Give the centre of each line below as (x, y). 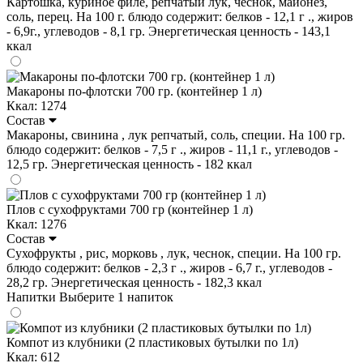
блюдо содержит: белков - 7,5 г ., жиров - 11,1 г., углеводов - (172, 149)
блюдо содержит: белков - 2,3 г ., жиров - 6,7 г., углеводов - (169, 267)
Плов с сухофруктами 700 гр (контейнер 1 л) (130, 209)
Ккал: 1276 (36, 224)
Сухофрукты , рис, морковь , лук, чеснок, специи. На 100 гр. (174, 253)
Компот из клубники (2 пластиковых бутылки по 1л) (152, 342)
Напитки (33, 297)
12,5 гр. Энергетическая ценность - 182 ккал (129, 164)
